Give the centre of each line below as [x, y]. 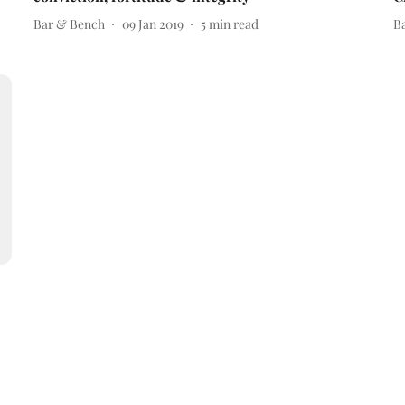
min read [233, 24]
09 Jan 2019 [152, 24]
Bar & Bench [69, 24]
